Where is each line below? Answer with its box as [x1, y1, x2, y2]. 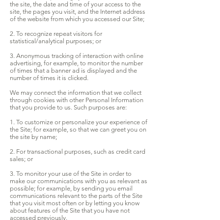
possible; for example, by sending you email [10, 185, 133, 192]
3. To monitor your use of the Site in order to [10, 170, 132, 178]
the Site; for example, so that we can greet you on [10, 126, 146, 134]
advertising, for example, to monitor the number [10, 59, 143, 67]
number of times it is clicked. [10, 74, 88, 82]
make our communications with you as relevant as [10, 177, 147, 185]
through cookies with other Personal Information [10, 96, 143, 104]
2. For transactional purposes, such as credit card [10, 148, 145, 156]
